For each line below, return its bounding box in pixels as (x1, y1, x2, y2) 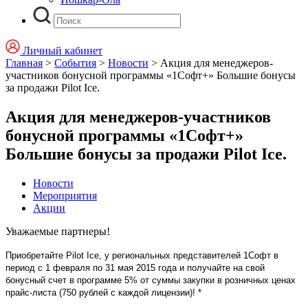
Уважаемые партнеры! (5, 225, 110, 237)
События (54, 57, 96, 69)
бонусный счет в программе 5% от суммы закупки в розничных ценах (5, 274, 296, 285)
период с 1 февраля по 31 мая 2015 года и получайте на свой (5, 262, 265, 273)
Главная (5, 57, 43, 69)
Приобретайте (5, 250, 66, 261)
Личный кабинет (23, 45, 102, 56)
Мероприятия (33, 189, 97, 201)
